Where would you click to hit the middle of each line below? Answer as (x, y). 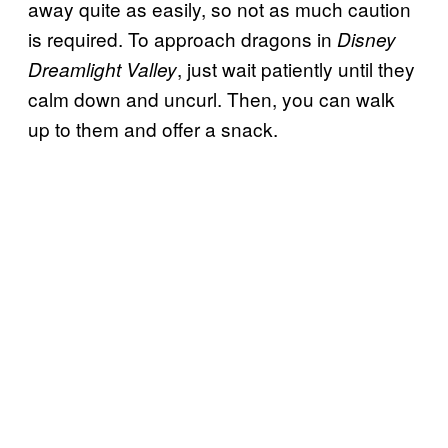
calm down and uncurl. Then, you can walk (211, 99)
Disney (366, 39)
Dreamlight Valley (102, 69)
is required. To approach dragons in (182, 39)
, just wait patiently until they (296, 69)
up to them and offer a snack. (153, 129)
